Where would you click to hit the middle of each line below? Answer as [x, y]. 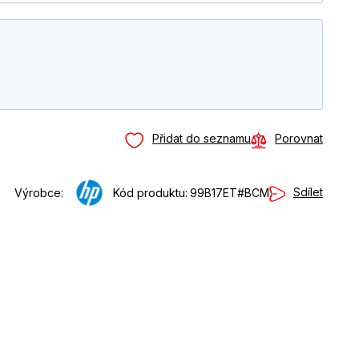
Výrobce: [39, 192]
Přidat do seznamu [202, 139]
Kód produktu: [150, 192]
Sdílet [308, 192]
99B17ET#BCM [230, 192]
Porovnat [299, 139]
